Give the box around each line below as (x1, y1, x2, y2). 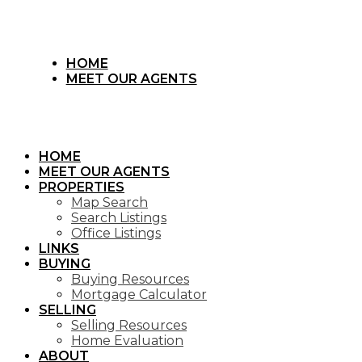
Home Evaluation (71, 333, 183, 348)
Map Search (71, 195, 148, 210)
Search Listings (71, 210, 166, 225)
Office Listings (71, 225, 161, 241)
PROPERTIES (39, 179, 124, 195)
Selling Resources (71, 318, 187, 333)
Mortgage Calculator (71, 287, 207, 302)
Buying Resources (71, 271, 189, 287)
